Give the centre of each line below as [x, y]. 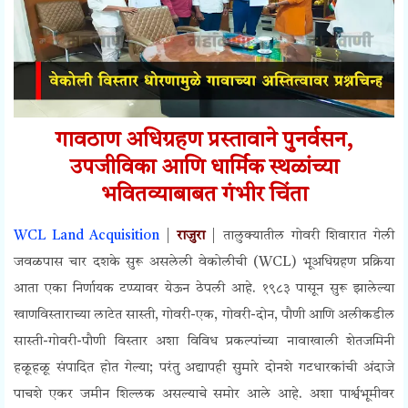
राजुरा [190, 237]
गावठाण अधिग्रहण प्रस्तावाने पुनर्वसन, [204, 142]
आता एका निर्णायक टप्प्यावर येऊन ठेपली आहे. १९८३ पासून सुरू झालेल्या [204, 290]
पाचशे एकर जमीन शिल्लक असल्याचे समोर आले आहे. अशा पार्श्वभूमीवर [204, 395]
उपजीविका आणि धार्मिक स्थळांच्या [204, 169]
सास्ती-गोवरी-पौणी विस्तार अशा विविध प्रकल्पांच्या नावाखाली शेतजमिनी [204, 342]
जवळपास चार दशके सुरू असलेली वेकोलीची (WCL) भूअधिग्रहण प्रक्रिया [204, 263]
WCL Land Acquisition [87, 237]
